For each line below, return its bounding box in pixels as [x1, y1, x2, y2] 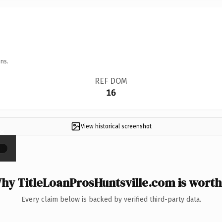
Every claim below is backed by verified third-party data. [21, 195, 201, 204]
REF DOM [94, 76, 127, 86]
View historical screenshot [80, 122, 152, 130]
